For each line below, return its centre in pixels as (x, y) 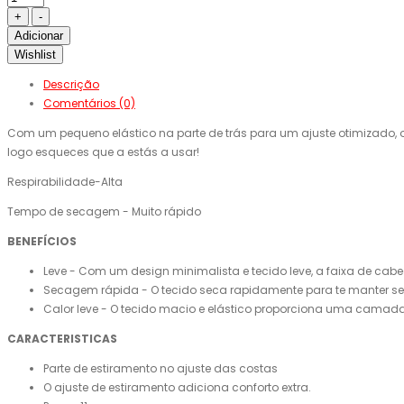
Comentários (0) (89, 104)
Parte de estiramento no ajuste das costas (161, 369)
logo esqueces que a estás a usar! (103, 152)
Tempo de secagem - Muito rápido (104, 212)
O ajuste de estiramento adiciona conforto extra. (177, 388)
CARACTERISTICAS (62, 339)
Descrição (71, 85)
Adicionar (39, 36)
